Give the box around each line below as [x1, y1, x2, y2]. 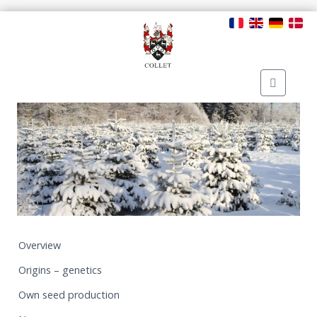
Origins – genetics [18, 263, 102, 277]
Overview [18, 238, 61, 252]
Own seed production [18, 287, 120, 301]
